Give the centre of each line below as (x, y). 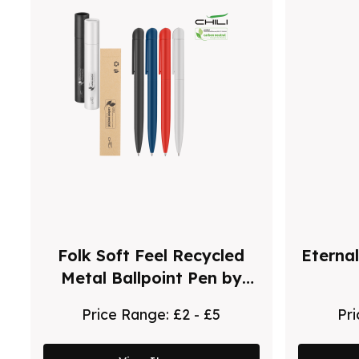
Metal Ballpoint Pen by (151, 277)
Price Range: (128, 314)
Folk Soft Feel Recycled (151, 255)
